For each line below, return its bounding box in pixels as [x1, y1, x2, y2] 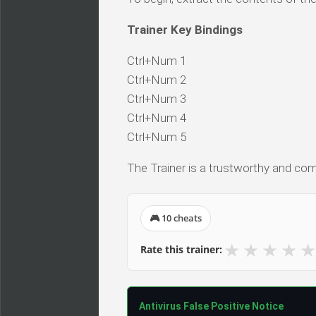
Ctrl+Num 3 [127, 92, 186, 107]
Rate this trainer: [140, 243, 222, 257]
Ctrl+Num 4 [127, 111, 186, 126]
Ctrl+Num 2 [127, 73, 186, 87]
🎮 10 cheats [150, 212, 202, 225]
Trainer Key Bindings [127, 23, 243, 37]
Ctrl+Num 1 [127, 54, 186, 68]
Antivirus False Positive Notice [139, 300, 284, 312]
